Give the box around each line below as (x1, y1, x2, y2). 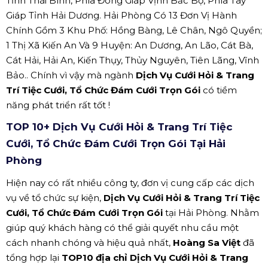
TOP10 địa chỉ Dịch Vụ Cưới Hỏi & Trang (62, 251, 248, 263)
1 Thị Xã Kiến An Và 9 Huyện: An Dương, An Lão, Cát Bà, (6, 39, 253, 51)
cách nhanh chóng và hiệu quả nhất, (6, 236, 173, 248)
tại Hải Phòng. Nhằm (163, 206, 259, 218)
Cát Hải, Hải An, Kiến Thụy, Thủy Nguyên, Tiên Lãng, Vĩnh (6, 54, 259, 66)
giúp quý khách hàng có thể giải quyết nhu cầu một (6, 221, 239, 233)
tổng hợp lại (6, 251, 62, 263)
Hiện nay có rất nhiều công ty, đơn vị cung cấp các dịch (6, 176, 254, 188)
